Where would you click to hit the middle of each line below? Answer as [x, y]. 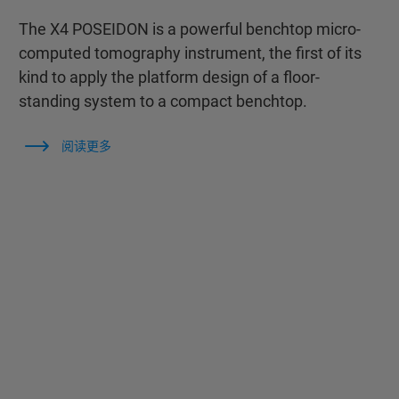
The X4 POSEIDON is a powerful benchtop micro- [189, 29]
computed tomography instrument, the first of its [190, 53]
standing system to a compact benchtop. [163, 101]
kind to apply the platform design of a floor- [169, 77]
